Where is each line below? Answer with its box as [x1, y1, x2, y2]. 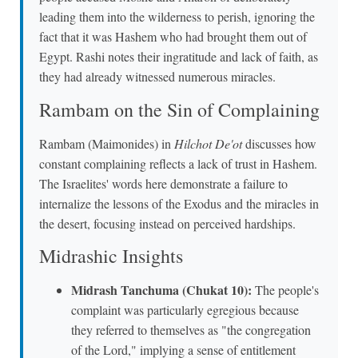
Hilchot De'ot [174, 134, 242, 152]
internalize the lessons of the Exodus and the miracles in [39, 194, 319, 212]
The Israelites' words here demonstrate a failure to [39, 174, 288, 192]
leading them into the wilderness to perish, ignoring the [39, 8, 315, 26]
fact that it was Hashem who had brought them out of [39, 28, 307, 46]
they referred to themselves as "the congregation [71, 321, 311, 339]
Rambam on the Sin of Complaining [39, 96, 320, 122]
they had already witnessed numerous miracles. [39, 68, 276, 86]
